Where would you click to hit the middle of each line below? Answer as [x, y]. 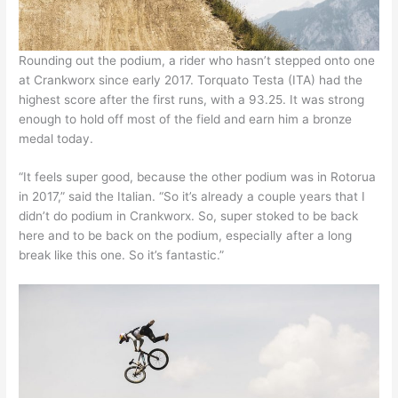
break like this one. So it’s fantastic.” [122, 255]
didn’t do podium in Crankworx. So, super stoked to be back [189, 216]
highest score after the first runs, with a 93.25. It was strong [192, 99]
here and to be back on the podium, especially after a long [186, 236]
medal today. [56, 138]
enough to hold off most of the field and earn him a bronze [186, 119]
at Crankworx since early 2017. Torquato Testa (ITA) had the [191, 80]
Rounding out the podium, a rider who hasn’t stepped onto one [197, 60]
